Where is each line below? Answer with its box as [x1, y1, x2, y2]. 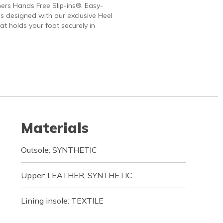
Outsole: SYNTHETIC [20, 145, 97, 155]
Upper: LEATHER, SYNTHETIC [20, 170, 132, 180]
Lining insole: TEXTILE [20, 196, 104, 206]
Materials [20, 119, 89, 136]
